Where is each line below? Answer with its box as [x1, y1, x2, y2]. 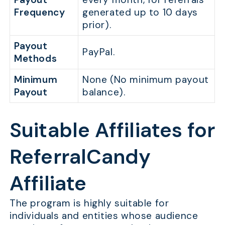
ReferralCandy [10, 144, 151, 171]
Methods [14, 52, 57, 65]
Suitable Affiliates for [10, 117, 215, 144]
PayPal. [82, 45, 115, 58]
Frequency [14, 6, 65, 19]
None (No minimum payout [82, 73, 209, 86]
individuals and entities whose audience [10, 209, 198, 222]
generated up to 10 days [82, 6, 198, 19]
